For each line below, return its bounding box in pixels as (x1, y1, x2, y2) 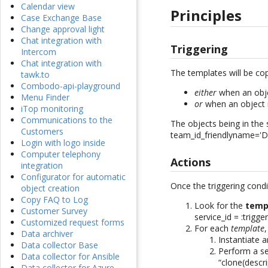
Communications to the (21, 114, 112, 126)
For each (194, 222, 232, 234)
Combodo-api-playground (21, 80, 120, 92)
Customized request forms (21, 217, 124, 229)
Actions (170, 154, 211, 169)
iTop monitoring (21, 103, 83, 115)
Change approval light (21, 23, 105, 35)
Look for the (194, 199, 246, 211)
